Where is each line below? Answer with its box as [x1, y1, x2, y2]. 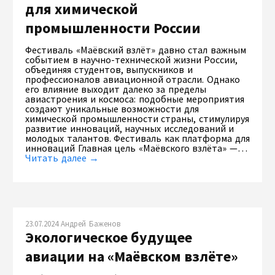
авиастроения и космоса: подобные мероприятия [25, 92, 245, 105]
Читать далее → [25, 151, 99, 164]
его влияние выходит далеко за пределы [25, 82, 206, 95]
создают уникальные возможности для [25, 102, 199, 115]
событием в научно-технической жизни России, [25, 53, 238, 66]
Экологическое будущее [25, 227, 192, 247]
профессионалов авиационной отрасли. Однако [25, 72, 240, 85]
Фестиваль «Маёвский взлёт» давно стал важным [25, 43, 247, 56]
